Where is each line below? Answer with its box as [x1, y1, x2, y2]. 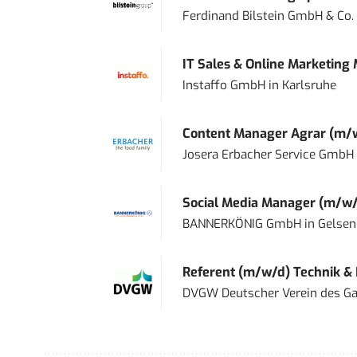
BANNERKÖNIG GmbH [182, 216, 301, 233]
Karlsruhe [281, 77, 336, 94]
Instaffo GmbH [182, 77, 265, 94]
